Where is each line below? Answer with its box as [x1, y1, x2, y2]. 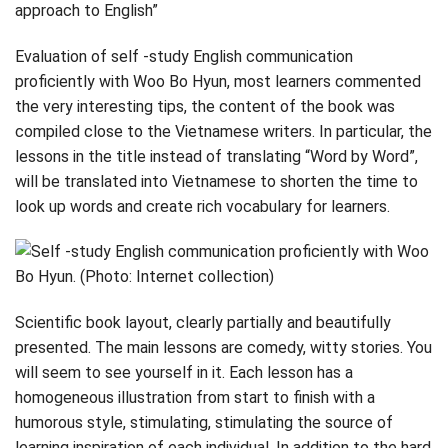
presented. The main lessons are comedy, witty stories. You [15, 338, 432, 358]
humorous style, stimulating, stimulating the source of [15, 413, 393, 433]
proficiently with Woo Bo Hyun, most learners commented [15, 71, 421, 91]
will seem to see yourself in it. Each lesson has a [15, 363, 353, 383]
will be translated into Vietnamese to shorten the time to [15, 171, 418, 191]
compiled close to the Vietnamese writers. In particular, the [15, 121, 432, 141]
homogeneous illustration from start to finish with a [15, 388, 375, 408]
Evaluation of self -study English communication [15, 46, 353, 66]
